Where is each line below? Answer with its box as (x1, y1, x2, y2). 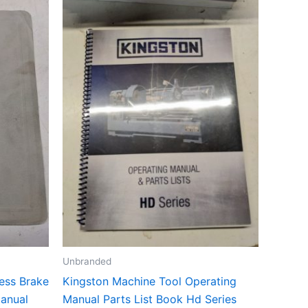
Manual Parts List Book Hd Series (63, 291, 236, 306)
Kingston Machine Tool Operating (63, 274, 236, 288)
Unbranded (63, 255, 111, 267)
